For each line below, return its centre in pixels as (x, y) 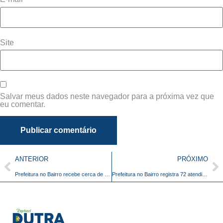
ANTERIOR (32, 159)
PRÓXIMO (193, 159)
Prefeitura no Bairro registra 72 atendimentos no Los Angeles (205, 174)
